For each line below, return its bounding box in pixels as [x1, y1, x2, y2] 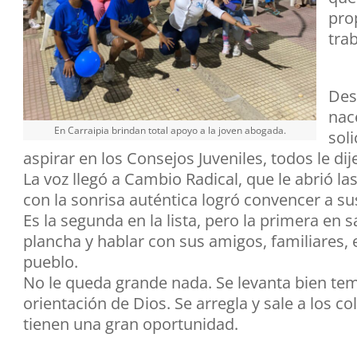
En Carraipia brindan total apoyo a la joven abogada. [53, 124, 286, 138]
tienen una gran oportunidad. [23, 312, 238, 335]
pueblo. [23, 250, 78, 273]
